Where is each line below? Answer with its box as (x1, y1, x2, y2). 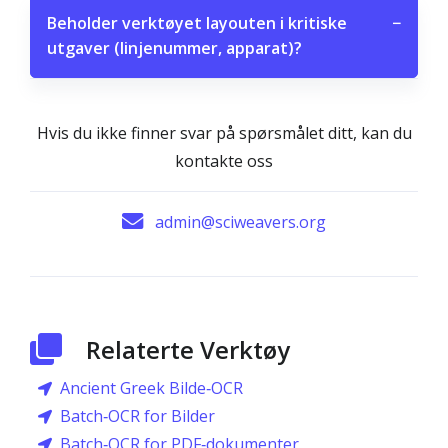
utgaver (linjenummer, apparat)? (47, 37, 302, 59)
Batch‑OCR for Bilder (60, 405, 215, 427)
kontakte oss (175, 150, 273, 172)
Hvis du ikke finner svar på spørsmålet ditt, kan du (36, 122, 412, 144)
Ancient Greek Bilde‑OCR (60, 377, 243, 399)
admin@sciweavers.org (155, 211, 326, 233)
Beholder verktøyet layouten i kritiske (47, 12, 347, 34)
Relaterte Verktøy (86, 333, 290, 366)
